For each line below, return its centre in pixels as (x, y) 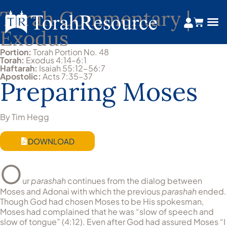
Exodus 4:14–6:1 (55, 60)
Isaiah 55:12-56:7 (71, 68)
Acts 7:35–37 (67, 76)
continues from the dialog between (134, 180)
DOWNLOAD (51, 141)
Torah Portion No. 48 (70, 52)
